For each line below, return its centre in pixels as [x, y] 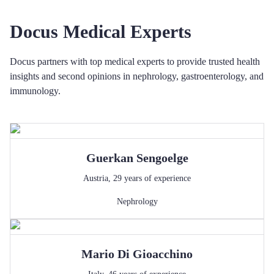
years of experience [156, 178]
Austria [96, 178]
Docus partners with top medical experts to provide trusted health [135, 61]
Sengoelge [162, 158]
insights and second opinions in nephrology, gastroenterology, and [137, 76]
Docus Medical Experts [101, 31]
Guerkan [109, 158]
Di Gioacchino [155, 254]
